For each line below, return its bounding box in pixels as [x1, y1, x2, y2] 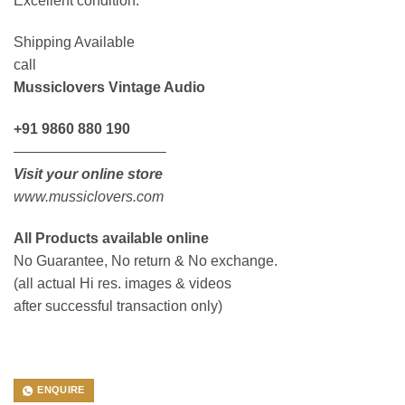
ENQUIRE [37, 384, 85, 396]
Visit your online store [14, 165, 163, 182]
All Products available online [14, 230, 209, 246]
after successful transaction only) [14, 297, 222, 314]
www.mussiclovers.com [14, 188, 164, 204]
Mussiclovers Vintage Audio [14, 79, 205, 95]
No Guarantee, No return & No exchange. [14, 252, 278, 268]
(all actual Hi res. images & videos [14, 275, 231, 291]
